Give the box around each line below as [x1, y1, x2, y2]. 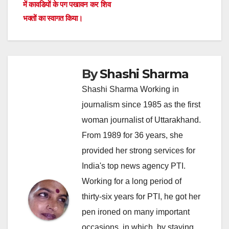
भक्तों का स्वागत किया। [23, 13, 83, 22]
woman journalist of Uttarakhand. [82, 115, 201, 124]
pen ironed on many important [82, 207, 190, 216]
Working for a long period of [82, 176, 181, 186]
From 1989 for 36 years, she [82, 130, 183, 140]
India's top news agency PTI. [82, 161, 186, 170]
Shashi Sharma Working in [82, 84, 179, 94]
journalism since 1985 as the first [82, 100, 200, 109]
